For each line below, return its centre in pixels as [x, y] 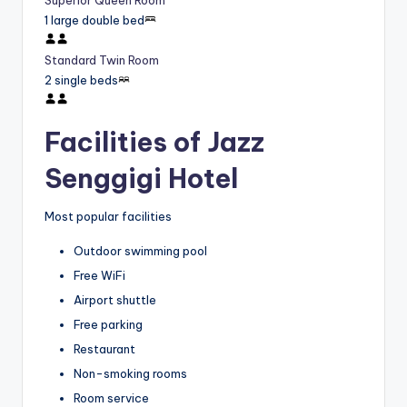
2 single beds [81, 80]
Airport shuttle [115, 299]
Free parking [108, 324]
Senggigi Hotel [141, 179]
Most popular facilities [108, 216]
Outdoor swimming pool [140, 250]
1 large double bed [94, 20]
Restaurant [104, 349]
